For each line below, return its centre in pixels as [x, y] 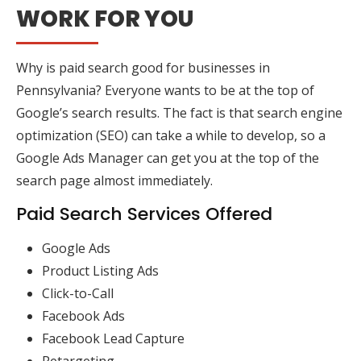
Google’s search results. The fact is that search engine [179, 112]
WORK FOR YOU [105, 19]
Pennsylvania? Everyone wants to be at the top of [165, 90]
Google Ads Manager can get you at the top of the [168, 158]
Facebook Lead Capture [113, 338]
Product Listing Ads [100, 270]
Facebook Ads [83, 315]
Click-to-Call [78, 293]
